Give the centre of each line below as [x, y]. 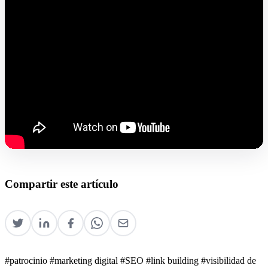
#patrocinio [27, 260]
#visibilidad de [229, 260]
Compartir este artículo [62, 184]
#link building [173, 260]
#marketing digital [85, 260]
